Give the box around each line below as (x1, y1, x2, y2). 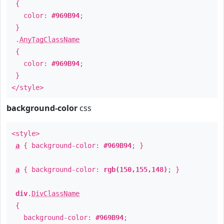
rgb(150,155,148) (103, 165, 167, 173)
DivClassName (31, 189, 79, 197)
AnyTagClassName (19, 35, 79, 43)
